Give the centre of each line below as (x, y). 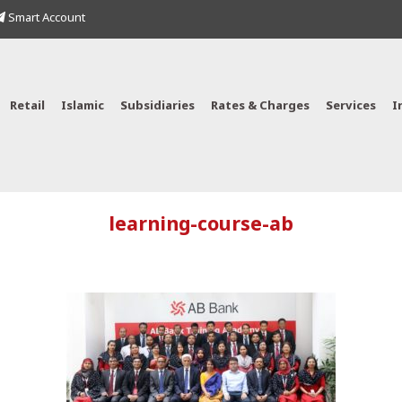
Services (351, 106)
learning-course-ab (201, 226)
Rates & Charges (260, 106)
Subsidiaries (157, 106)
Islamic (83, 106)
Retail (27, 106)
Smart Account (45, 18)
